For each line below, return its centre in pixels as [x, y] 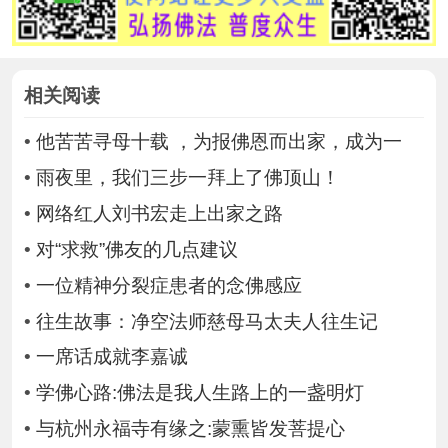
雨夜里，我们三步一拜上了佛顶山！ [187, 178]
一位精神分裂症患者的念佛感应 [168, 285]
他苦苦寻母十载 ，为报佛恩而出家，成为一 [218, 142]
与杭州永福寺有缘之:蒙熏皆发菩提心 [190, 429]
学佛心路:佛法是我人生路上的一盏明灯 [199, 393]
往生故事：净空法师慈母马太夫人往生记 [206, 321]
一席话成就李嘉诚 [111, 357]
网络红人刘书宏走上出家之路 [159, 214]
